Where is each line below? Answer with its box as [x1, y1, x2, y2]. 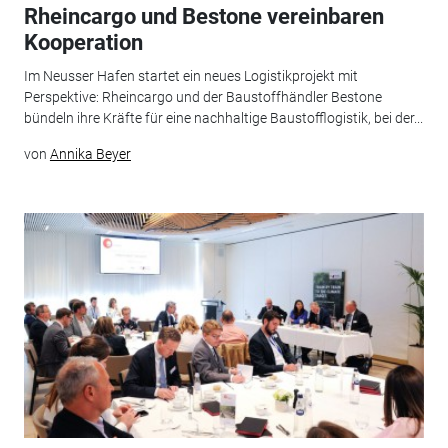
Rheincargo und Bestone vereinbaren [23, 3, 384, 29]
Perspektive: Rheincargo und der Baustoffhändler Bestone [23, 89, 382, 106]
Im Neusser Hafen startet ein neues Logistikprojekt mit [23, 68, 358, 85]
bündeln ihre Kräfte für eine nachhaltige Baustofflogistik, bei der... [23, 110, 423, 127]
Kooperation [23, 29, 143, 55]
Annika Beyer [49, 146, 131, 163]
